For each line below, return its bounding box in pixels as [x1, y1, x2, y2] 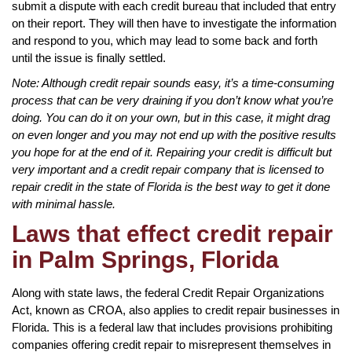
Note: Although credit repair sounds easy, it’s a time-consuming [12, 75, 334, 90]
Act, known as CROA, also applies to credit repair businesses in [12, 302, 339, 317]
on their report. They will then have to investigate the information [12, 16, 336, 30]
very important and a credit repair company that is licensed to [12, 162, 324, 176]
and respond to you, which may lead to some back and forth [12, 33, 317, 47]
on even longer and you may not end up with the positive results [12, 127, 336, 141]
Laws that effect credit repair [12, 220, 333, 247]
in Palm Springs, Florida [12, 246, 279, 273]
